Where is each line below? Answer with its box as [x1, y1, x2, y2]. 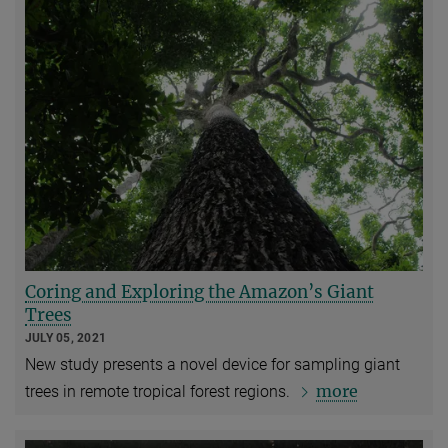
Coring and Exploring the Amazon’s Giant [25, 280, 374, 303]
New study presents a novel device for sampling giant [25, 355, 400, 375]
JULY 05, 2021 [25, 330, 107, 345]
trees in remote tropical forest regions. [25, 382, 294, 402]
